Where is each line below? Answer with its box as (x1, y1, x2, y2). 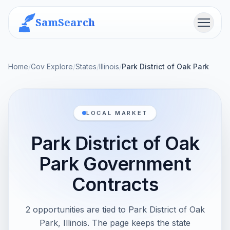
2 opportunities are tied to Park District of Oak (25, 204, 205, 215)
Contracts (71, 173, 159, 196)
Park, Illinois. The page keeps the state (40, 218, 190, 228)
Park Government (39, 152, 191, 175)
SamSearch (35, 15, 95, 29)
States (75, 62, 97, 71)
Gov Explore (31, 62, 73, 71)
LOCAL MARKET (86, 109, 148, 117)
